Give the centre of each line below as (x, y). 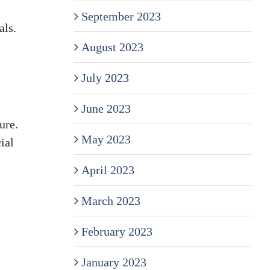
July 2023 (105, 77)
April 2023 (108, 170)
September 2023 (121, 16)
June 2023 (106, 108)
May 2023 (106, 139)
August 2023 (112, 47)
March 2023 (111, 200)
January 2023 (114, 262)
